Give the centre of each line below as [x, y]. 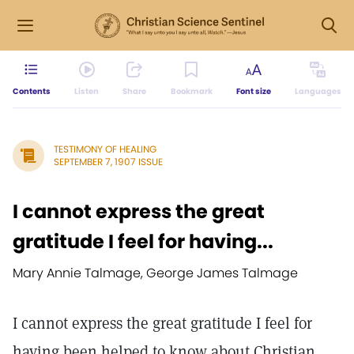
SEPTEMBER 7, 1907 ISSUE [108, 162]
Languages [318, 91]
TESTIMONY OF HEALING [105, 149]
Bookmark [191, 91]
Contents [32, 91]
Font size [253, 91]
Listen [87, 91]
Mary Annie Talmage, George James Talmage [155, 273]
